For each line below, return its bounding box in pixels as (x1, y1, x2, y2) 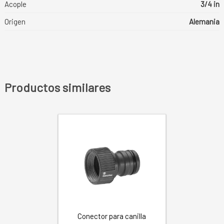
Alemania (189, 17, 220, 26)
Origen (4, 17, 25, 26)
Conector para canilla (77, 211, 146, 220)
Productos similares (4, 80, 110, 94)
